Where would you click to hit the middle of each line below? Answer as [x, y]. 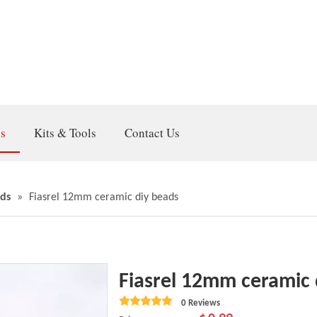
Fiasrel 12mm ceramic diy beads [104, 197]
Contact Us [152, 133]
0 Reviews [201, 303]
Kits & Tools [65, 133]
